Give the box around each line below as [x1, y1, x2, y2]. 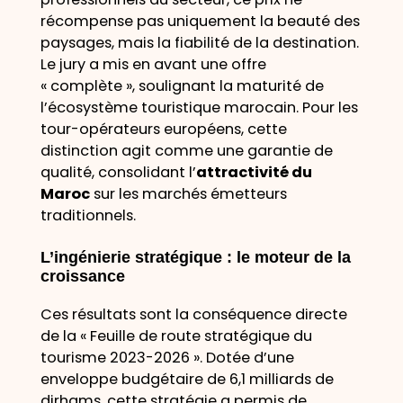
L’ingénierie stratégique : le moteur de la [40, 248, 351, 267]
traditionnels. [40, 205, 136, 227]
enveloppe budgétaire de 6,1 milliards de [40, 369, 334, 390]
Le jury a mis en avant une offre [40, 54, 266, 76]
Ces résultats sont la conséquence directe [40, 304, 347, 326]
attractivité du [195, 162, 312, 184]
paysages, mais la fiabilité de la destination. [40, 32, 359, 54]
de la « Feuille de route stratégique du [40, 326, 312, 347]
